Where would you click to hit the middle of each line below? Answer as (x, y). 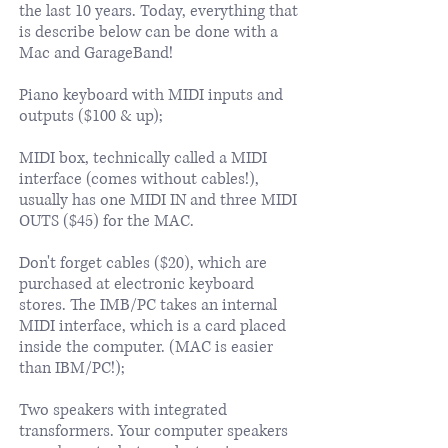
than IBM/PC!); (72, 367)
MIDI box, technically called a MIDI (143, 157)
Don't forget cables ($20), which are (143, 262)
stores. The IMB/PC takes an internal (148, 304)
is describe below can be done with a (148, 31)
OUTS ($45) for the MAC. (106, 220)
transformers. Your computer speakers (153, 430)
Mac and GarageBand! (96, 52)
